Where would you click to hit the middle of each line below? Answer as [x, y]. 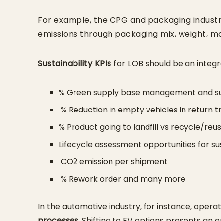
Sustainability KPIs [75, 63]
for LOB [128, 63]
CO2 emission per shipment [113, 161]
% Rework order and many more [123, 179]
